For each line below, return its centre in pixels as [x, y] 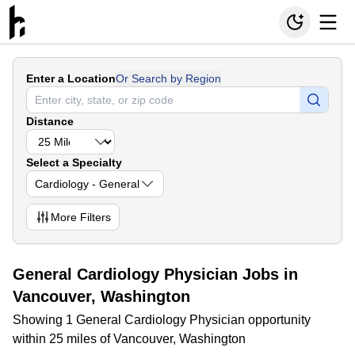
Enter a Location [71, 78]
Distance [50, 121]
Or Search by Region [168, 78]
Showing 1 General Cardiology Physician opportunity [162, 320]
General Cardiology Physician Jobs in [155, 274]
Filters [94, 217]
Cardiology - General [87, 184]
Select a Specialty [74, 162]
